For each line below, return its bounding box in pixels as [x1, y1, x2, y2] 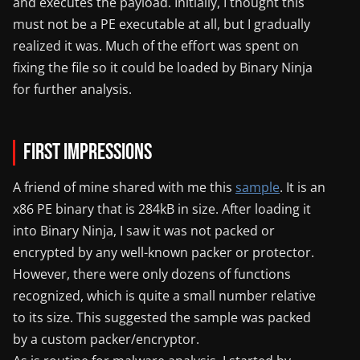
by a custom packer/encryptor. [13, 329, 199, 348]
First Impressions [22, 138, 152, 166]
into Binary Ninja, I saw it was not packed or [13, 221, 275, 239]
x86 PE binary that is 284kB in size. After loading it [13, 199, 311, 218]
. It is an [280, 178, 325, 196]
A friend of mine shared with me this [13, 178, 235, 196]
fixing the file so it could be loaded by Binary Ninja [13, 58, 313, 76]
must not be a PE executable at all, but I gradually [13, 14, 310, 33]
